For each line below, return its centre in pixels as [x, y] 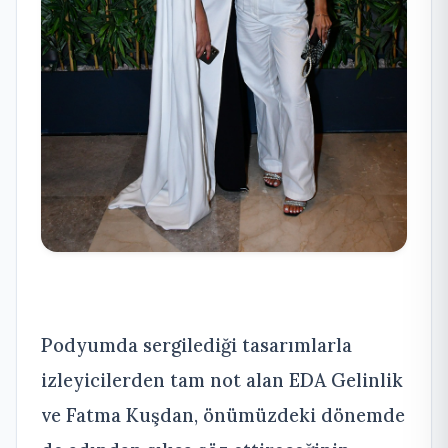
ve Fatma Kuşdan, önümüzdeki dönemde [223, 414]
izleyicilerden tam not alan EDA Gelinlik [222, 379]
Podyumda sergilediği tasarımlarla [196, 344]
